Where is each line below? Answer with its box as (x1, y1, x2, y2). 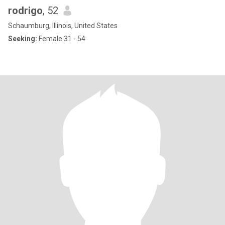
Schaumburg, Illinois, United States (8, 22, 118, 30)
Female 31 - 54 (37, 35, 85, 43)
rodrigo (8, 5, 43, 17)
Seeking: (8, 35, 37, 43)
